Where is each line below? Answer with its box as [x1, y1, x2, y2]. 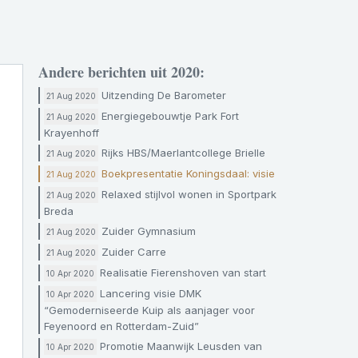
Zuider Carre [98, 245, 166, 258]
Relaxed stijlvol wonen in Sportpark [98, 188, 276, 201]
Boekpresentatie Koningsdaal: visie [98, 167, 275, 180]
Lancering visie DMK [97, 287, 201, 300]
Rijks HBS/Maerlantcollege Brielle [98, 146, 265, 159]
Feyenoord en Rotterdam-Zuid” [44, 320, 199, 332]
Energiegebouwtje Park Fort [98, 109, 239, 122]
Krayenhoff [44, 126, 99, 139]
